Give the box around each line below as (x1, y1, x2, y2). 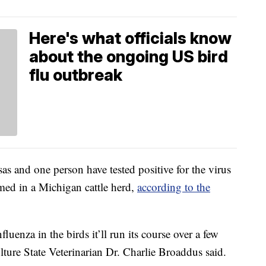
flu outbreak (29, 65, 122, 85)
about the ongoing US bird (29, 46, 228, 66)
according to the (137, 179, 210, 194)
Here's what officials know (29, 28, 232, 48)
